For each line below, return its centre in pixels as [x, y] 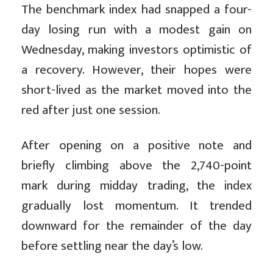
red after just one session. [91, 110]
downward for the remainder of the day [136, 226]
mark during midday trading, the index [136, 186]
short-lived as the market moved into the [136, 90]
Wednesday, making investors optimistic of [136, 50]
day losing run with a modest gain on [136, 30]
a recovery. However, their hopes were [136, 70]
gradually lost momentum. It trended [136, 206]
